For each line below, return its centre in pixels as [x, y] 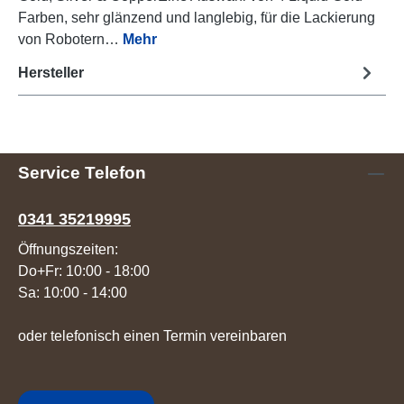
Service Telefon [82, 173]
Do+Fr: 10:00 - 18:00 [84, 271]
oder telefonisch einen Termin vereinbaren [152, 336]
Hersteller [51, 72]
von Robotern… [70, 40]
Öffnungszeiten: [68, 250]
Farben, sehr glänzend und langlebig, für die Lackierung [197, 18]
